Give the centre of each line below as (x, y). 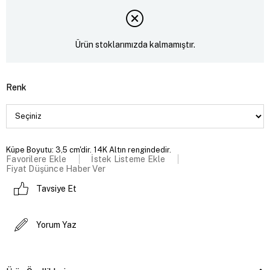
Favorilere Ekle (36, 159)
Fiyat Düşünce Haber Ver (56, 168)
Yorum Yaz (56, 224)
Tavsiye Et (56, 188)
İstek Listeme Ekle (128, 159)
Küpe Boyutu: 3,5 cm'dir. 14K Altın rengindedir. (89, 149)
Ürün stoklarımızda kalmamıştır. (135, 45)
